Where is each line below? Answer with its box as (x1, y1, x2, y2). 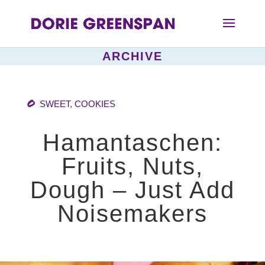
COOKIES (74, 99, 115, 109)
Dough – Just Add (30, 177, 235, 203)
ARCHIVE (102, 50, 163, 63)
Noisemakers (57, 201, 208, 227)
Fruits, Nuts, (61, 153, 203, 179)
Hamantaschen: (42, 130, 222, 156)
